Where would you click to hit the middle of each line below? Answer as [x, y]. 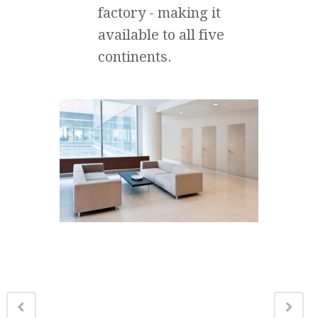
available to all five [161, 34]
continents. [135, 56]
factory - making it [159, 12]
